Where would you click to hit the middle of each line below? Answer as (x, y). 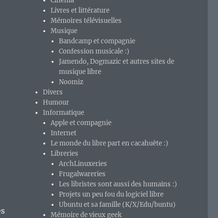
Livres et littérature (80, 11)
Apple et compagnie (81, 123)
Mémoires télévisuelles (86, 21)
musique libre (80, 72)
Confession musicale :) (94, 52)
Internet (64, 133)
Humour (56, 103)
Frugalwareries (82, 174)
